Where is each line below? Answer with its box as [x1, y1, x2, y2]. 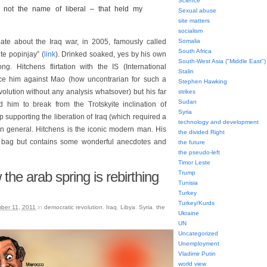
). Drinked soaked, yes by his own [55, 50, 166, 58]
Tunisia [178, 179, 198, 186]
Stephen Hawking [178, 78, 227, 85]
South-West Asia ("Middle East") [178, 58, 266, 64]
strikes [178, 88, 195, 95]
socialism [178, 27, 203, 34]
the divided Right [178, 129, 225, 135]
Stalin [178, 68, 194, 74]
